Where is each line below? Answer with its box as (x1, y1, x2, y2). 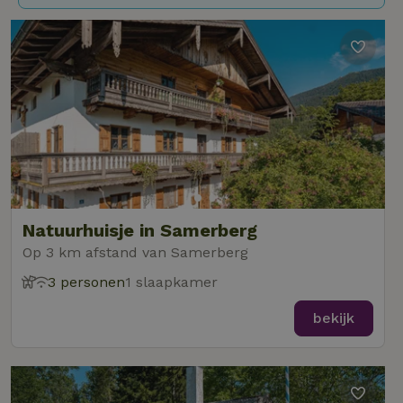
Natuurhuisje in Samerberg (22, 219, 257, 241)
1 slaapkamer (125, 273, 218, 291)
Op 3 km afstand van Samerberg (22, 244, 248, 261)
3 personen (48, 273, 125, 291)
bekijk (313, 309, 354, 327)
